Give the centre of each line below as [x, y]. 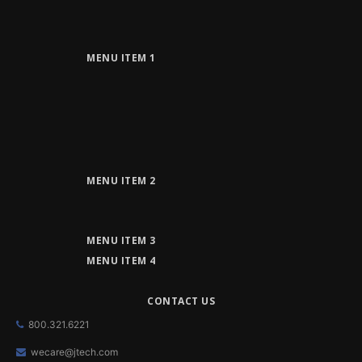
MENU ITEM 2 [121, 181]
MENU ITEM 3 [121, 241]
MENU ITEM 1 [121, 58]
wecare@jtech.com [74, 352]
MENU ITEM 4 [121, 261]
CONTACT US [181, 301]
